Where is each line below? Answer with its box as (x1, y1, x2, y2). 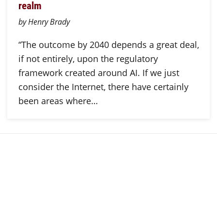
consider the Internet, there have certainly (18, 80, 188, 93)
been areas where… (18, 94, 98, 107)
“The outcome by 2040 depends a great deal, (18, 38, 199, 50)
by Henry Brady (18, 16, 70, 27)
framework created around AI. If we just (18, 66, 179, 78)
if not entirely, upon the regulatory (18, 52, 158, 64)
